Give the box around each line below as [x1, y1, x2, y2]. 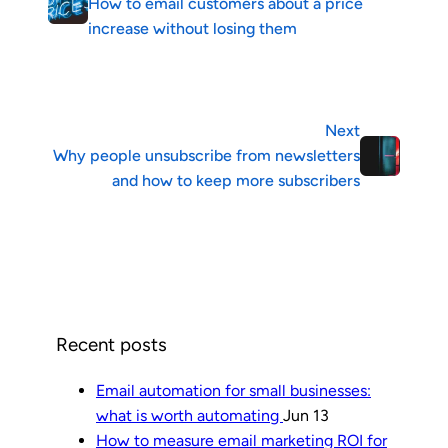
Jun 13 [283, 406, 329, 426]
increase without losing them [88, 19, 297, 39]
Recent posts [56, 333, 167, 357]
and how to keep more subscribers [112, 171, 360, 191]
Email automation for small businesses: [96, 381, 371, 401]
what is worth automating [96, 406, 283, 426]
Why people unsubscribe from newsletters [53, 146, 360, 166]
